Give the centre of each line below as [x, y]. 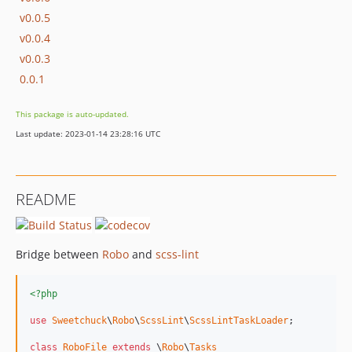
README [46, 199]
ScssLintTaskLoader [239, 320]
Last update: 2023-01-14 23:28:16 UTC [88, 134]
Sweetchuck [79, 320]
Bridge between [59, 254]
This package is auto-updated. [72, 114]
